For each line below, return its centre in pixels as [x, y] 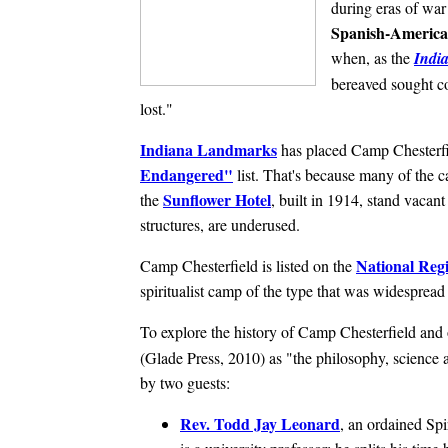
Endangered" [186, 174]
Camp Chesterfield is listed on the [248, 265]
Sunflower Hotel [217, 199]
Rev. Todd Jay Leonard [260, 423]
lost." [156, 108]
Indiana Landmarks [208, 149]
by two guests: [185, 382]
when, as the [372, 57]
